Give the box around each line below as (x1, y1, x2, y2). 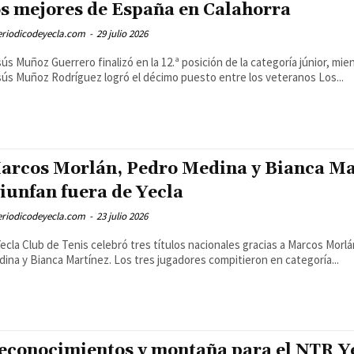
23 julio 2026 (96, 209, 148, 223)
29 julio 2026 (96, 27, 148, 41)
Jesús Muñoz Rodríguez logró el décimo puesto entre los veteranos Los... (318, 70, 344, 85)
